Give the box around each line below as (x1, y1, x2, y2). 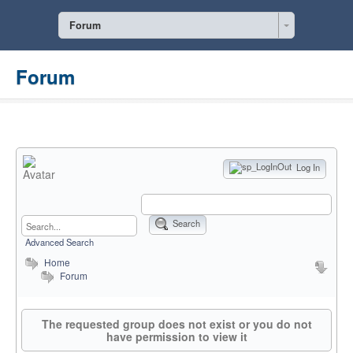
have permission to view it (106, 329, 247, 345)
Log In (294, 161, 320, 174)
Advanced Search (25, 236, 94, 249)
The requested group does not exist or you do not (41, 316, 312, 333)
